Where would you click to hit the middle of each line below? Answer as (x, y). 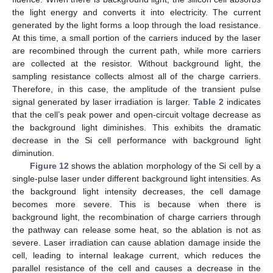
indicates (242, 102)
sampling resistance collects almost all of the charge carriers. (136, 76)
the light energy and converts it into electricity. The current (136, 12)
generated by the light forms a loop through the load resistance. (136, 25)
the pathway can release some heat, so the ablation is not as (136, 230)
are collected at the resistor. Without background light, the (136, 64)
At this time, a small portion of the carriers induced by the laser (136, 38)
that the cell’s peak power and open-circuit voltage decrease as (136, 115)
